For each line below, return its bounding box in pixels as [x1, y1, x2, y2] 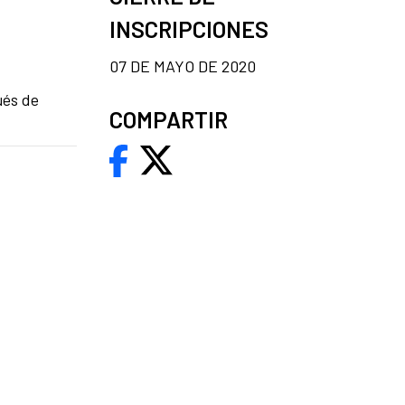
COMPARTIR [109, 105, 228, 133]
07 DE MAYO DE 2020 [109, 55, 256, 76]
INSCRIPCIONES [109, 14, 268, 42]
